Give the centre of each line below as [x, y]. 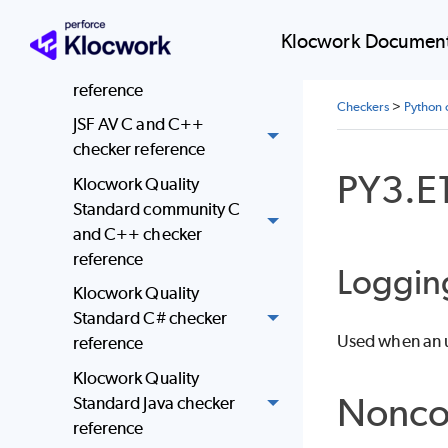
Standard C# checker [150, 318]
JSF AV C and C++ [138, 124]
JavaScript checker [140, 64]
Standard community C [156, 208]
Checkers [363, 107]
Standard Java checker [154, 403]
